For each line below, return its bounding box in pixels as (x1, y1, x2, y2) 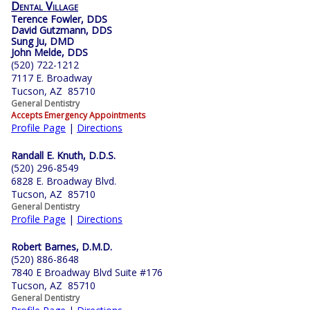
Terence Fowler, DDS (11, 12, 107, 26)
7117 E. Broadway (11, 71, 92, 85)
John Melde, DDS (11, 46, 88, 60)
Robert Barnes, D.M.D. (11, 240, 112, 254)
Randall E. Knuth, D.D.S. (11, 149, 116, 163)
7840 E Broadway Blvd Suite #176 (11, 266, 163, 280)
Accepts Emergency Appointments (11, 109, 145, 122)
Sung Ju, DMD (11, 35, 74, 48)
